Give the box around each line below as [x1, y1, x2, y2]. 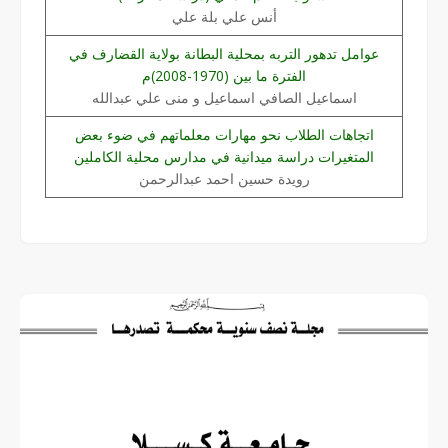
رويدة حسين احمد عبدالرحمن [138, 168, 310, 188]
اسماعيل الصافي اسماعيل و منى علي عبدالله [91, 87, 357, 107]
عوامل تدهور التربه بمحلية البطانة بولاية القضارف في [69, 43, 379, 63]
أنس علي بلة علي [171, 6, 277, 26]
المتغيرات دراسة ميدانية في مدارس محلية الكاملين [74, 146, 374, 166]
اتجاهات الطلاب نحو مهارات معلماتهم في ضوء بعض [74, 124, 374, 144]
